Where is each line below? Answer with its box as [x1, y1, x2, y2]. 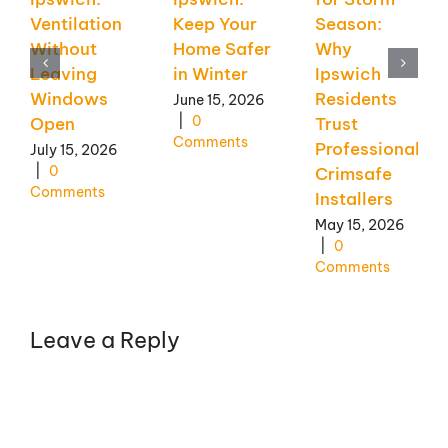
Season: [315, 13, 383, 36]
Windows [30, 88, 108, 111]
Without [30, 38, 97, 61]
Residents [315, 88, 398, 111]
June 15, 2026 [172, 90, 265, 109]
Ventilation [30, 13, 122, 36]
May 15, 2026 [315, 215, 406, 234]
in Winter [172, 63, 248, 86]
